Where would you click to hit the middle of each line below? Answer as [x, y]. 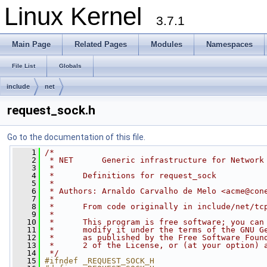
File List [24, 66]
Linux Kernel [80, 16]
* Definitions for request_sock [133, 176]
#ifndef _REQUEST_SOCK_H [100, 261]
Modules [167, 44]
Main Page [31, 44]
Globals [70, 66]
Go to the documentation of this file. [76, 137]
